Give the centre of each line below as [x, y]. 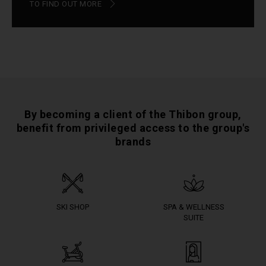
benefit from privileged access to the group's [133, 128]
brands [133, 142]
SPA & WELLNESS [194, 207]
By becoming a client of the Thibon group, [133, 114]
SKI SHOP [72, 207]
